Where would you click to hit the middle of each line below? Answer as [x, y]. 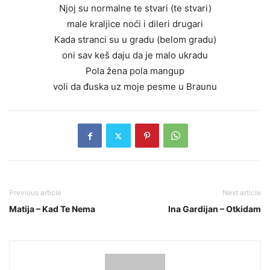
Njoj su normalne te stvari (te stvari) [135, 8]
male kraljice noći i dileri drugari [135, 24]
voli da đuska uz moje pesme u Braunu [135, 87]
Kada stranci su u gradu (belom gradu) [135, 40]
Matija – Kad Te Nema [52, 209]
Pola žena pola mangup [135, 71]
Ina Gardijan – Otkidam [215, 209]
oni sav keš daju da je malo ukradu [135, 55]
